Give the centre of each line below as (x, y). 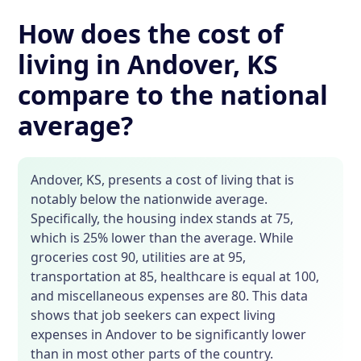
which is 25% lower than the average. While (162, 238)
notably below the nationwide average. (149, 199)
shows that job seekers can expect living (154, 315)
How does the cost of (151, 34)
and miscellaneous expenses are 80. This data (170, 296)
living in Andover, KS (148, 64)
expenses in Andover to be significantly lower (169, 335)
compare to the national (173, 95)
